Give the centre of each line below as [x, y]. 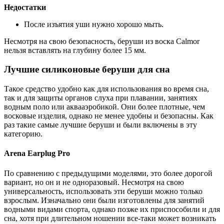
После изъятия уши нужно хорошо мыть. [94, 24]
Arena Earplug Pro [37, 153]
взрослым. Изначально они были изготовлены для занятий [104, 200]
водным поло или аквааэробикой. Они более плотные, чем [104, 107]
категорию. [23, 134]
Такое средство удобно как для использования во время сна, [106, 89]
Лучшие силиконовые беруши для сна [87, 69]
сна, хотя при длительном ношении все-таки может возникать [110, 218]
